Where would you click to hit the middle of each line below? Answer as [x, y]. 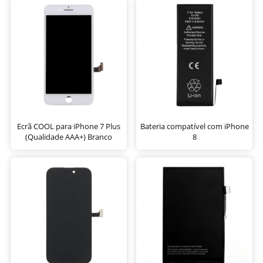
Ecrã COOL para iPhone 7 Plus [69, 126]
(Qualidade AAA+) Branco [69, 136]
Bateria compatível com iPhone [194, 126]
